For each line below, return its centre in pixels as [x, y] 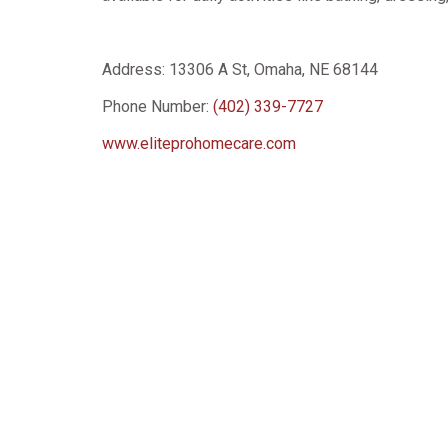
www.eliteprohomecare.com [199, 143]
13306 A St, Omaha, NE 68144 [273, 69]
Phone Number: [157, 106]
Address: [135, 69]
